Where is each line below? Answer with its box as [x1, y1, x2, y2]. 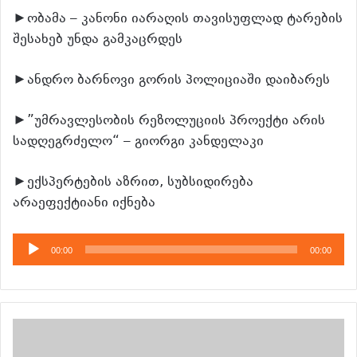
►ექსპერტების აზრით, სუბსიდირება [13, 172, 253, 193]
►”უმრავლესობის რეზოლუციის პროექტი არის [13, 111, 325, 131]
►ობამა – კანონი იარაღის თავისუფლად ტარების [13, 9, 343, 29]
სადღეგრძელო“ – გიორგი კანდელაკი [13, 131, 264, 152]
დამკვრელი [12, 253, 91, 274]
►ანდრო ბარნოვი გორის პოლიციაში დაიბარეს [13, 70, 330, 91]
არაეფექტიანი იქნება [13, 193, 155, 214]
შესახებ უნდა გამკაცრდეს [13, 29, 182, 50]
